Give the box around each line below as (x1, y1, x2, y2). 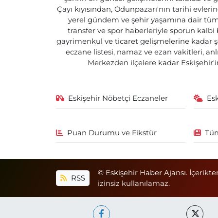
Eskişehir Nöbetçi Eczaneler (68, 94, 168, 103)
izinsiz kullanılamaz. (98, 179, 170, 188)
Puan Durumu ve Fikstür (67, 128, 157, 137)
